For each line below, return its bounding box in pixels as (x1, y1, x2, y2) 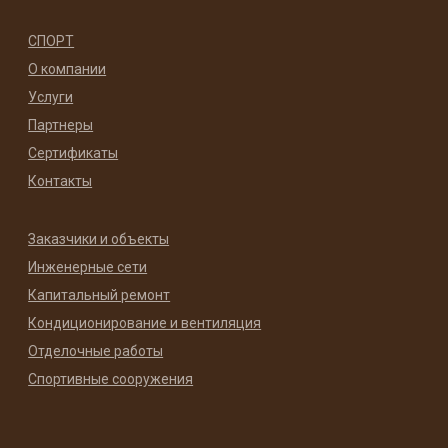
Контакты (28, 171, 93, 189)
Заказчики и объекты (28, 229, 170, 247)
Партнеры (28, 115, 94, 133)
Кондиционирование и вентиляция (28, 313, 262, 331)
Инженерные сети (28, 257, 148, 275)
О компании (28, 59, 107, 77)
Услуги (28, 87, 74, 105)
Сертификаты (28, 143, 119, 161)
